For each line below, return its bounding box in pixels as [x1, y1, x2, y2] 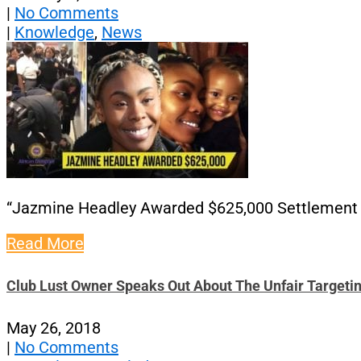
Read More [6, 233, 84, 253]
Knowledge [15, 22, 94, 42]
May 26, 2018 [6, 317, 101, 338]
